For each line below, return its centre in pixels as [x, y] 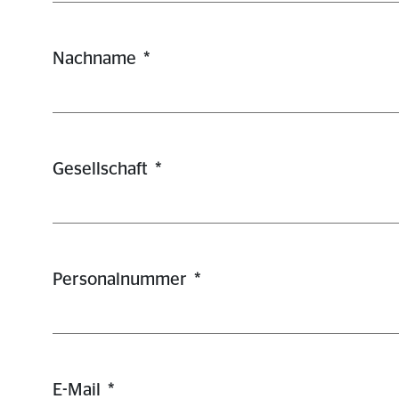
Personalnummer [120, 280]
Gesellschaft [100, 169]
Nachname [94, 59]
